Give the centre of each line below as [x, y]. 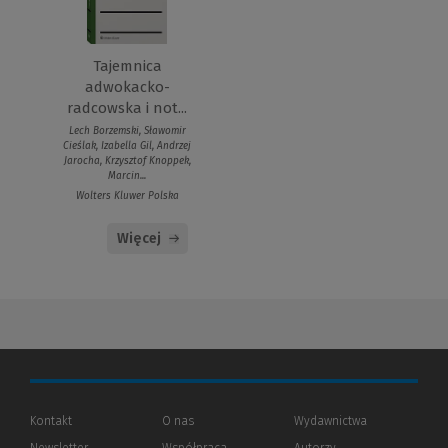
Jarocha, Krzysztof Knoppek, [127, 161]
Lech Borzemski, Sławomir [127, 131]
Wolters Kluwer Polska [127, 196]
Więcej [139, 239]
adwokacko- [127, 87]
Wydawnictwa [330, 421]
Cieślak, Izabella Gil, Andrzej [127, 146]
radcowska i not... [127, 108]
